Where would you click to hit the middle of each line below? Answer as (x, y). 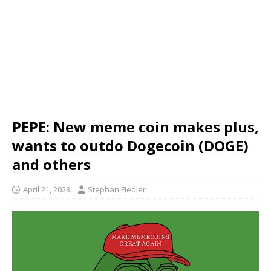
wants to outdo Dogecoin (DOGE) (130, 145)
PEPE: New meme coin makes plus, (135, 127)
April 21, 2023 (47, 189)
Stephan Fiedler (117, 189)
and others (51, 164)
